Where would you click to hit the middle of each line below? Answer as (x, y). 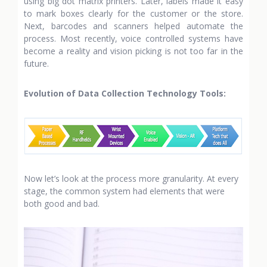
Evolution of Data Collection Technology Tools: (125, 93)
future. (36, 63)
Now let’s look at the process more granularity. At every (131, 178)
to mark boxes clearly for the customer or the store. (133, 13)
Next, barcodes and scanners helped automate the (133, 26)
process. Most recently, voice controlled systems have (133, 38)
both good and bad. (62, 204)
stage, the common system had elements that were (124, 191)
